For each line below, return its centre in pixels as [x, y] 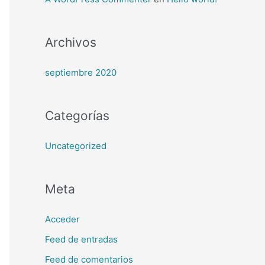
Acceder [62, 219]
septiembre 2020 [81, 73]
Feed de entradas [81, 240]
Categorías [77, 116]
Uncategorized [76, 146]
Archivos [71, 43]
